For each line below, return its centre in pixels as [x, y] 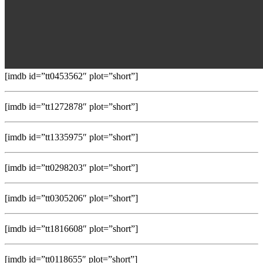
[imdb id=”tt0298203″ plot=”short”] [71, 167]
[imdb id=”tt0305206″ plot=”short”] [71, 198]
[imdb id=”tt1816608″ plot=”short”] [71, 228]
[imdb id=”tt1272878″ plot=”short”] [71, 106]
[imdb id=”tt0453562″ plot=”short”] [71, 76]
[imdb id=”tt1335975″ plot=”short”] [71, 137]
